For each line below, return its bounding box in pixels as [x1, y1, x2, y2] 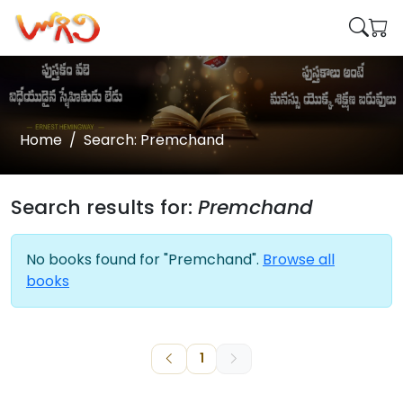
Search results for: [11, 193, 198, 221]
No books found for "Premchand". [26, 249, 263, 270]
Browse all [263, 249, 335, 270]
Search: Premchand [84, 130, 224, 150]
